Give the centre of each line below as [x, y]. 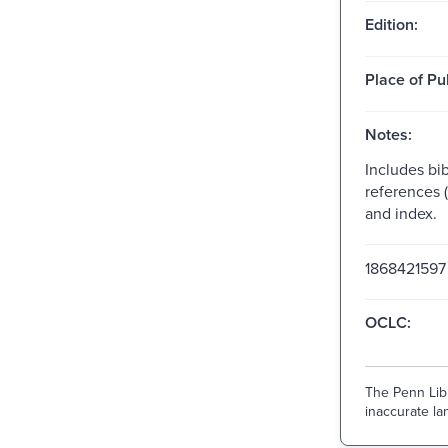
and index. [400, 212]
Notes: [388, 134]
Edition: [391, 24]
